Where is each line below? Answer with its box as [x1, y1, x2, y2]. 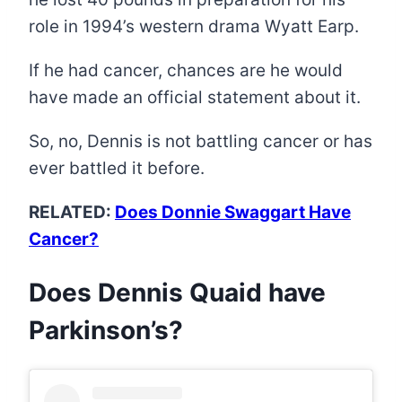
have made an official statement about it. [29, 86, 361, 108]
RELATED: [29, 201, 115, 223]
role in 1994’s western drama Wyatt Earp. [29, 15, 359, 37]
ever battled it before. [29, 157, 205, 179]
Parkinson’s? [29, 314, 183, 345]
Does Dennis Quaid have [29, 276, 326, 308]
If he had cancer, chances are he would [29, 59, 343, 81]
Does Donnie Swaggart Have [115, 201, 351, 223]
